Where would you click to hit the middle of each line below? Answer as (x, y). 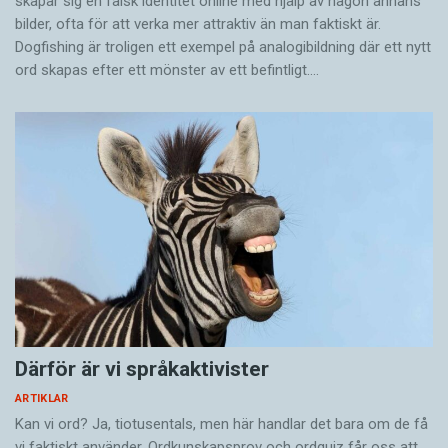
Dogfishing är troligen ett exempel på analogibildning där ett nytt (223, 47)
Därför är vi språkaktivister (142, 369)
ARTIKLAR (42, 399)
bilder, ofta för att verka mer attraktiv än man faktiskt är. (198, 24)
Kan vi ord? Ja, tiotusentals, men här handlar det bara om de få (221, 424)
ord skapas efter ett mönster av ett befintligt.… (167, 70)
